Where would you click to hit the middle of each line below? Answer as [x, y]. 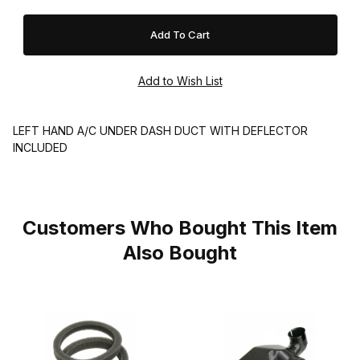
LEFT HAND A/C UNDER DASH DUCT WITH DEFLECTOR [160, 130]
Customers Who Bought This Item [180, 227]
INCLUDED [40, 147]
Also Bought [180, 252]
